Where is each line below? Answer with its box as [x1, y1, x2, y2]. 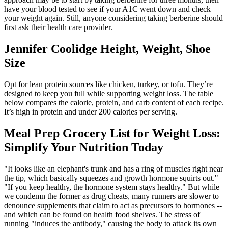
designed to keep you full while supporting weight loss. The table [4, 89, 213, 98]
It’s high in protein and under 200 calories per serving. [4, 107, 177, 117]
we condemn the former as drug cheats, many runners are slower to [4, 192, 219, 201]
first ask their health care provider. [4, 23, 112, 32]
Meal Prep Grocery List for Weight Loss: [4, 127, 220, 140]
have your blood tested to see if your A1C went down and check [4, 5, 211, 14]
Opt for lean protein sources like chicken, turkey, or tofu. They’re [4, 80, 213, 89]
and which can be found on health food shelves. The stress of [4, 210, 200, 219]
